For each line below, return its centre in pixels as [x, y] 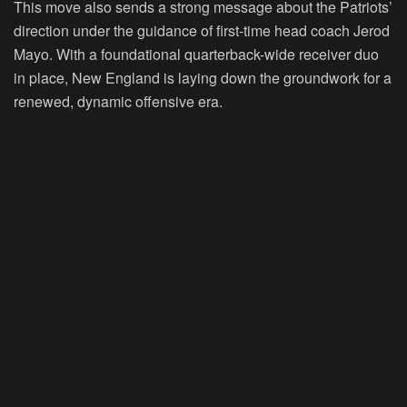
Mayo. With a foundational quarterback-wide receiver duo [196, 54]
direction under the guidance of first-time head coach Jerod [202, 30]
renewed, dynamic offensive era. [118, 101]
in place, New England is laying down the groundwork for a [203, 77]
